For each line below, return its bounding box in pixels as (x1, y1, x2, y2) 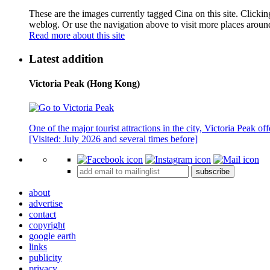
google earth (29, 230, 76, 241)
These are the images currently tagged (29, 8, 175, 19)
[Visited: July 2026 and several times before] (29, 133, 198, 144)
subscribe (196, 166, 230, 176)
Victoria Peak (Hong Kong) (29, 78, 140, 89)
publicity (29, 252, 62, 263)
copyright (29, 219, 65, 230)
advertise (29, 198, 63, 209)
